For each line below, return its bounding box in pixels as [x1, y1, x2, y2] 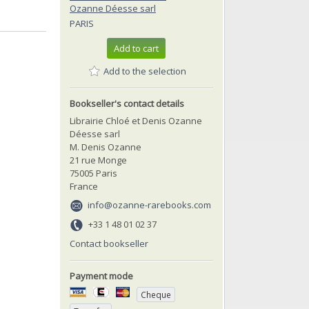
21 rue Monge [70, 153, 127, 166]
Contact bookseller [70, 237, 148, 250]
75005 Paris [70, 166, 117, 179]
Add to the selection [103, 64, 186, 77]
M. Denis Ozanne [70, 140, 141, 153]
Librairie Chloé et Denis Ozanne [70, 114, 202, 127]
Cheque [141, 288, 171, 300]
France [70, 179, 98, 192]
